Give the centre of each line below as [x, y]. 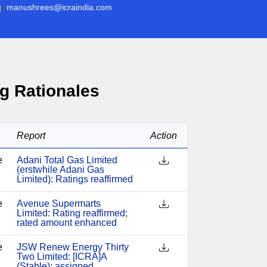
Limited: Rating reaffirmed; [72, 213]
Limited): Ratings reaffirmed [74, 179]
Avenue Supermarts [58, 204]
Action [164, 136]
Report [31, 136]
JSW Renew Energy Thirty [72, 247]
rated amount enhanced [66, 223]
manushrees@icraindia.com [59, 7]
